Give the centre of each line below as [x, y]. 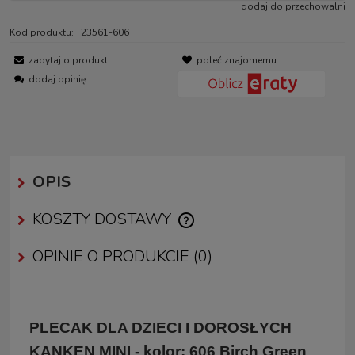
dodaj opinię [57, 79]
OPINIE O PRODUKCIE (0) [122, 256]
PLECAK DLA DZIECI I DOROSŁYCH [160, 327]
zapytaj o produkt [68, 60]
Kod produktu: [42, 32]
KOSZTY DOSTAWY [104, 219]
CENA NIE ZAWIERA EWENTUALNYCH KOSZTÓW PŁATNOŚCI [177, 228]
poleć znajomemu [237, 60]
